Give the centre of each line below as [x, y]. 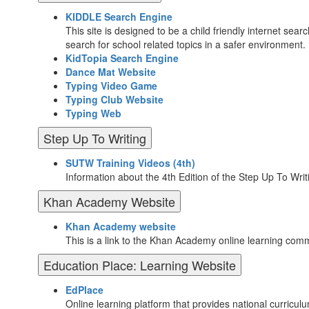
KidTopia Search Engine [122, 58]
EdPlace [84, 290]
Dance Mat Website [111, 72]
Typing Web [93, 113]
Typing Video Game [111, 86]
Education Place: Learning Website [140, 265]
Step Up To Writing [95, 138]
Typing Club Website [114, 99]
